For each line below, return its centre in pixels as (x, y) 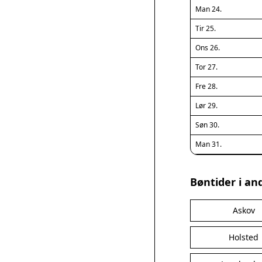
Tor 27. (206, 67)
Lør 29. (206, 106)
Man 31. (208, 144)
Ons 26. (208, 48)
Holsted (244, 237)
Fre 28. (206, 86)
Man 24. (208, 9)
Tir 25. (206, 28)
